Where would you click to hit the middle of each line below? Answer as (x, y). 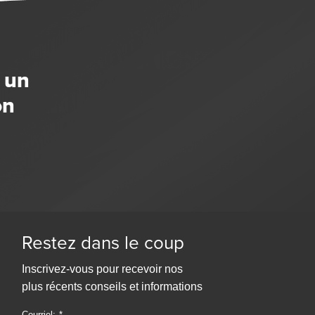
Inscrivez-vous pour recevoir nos (103, 269)
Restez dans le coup (103, 244)
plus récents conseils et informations (112, 287)
